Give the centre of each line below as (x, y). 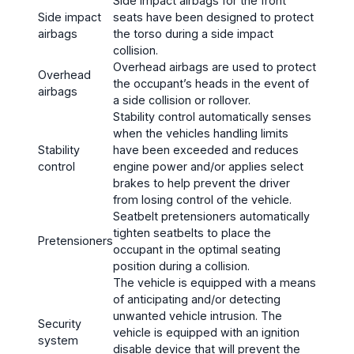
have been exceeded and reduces (206, 150)
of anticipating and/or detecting (197, 299)
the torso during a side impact (193, 34)
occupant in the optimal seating (197, 250)
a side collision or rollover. (182, 100)
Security (60, 324)
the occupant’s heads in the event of (211, 84)
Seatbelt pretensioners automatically (211, 217)
